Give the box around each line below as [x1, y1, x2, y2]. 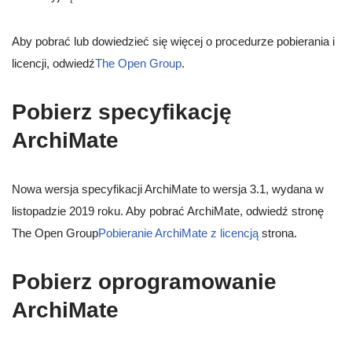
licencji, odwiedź [12, 57, 95, 71]
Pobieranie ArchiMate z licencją [98, 226, 258, 240]
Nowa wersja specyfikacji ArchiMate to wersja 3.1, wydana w [12, 182, 324, 196]
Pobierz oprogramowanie [12, 269, 277, 295]
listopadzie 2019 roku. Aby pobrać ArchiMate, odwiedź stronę [12, 204, 324, 218]
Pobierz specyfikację [12, 100, 232, 125]
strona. [258, 226, 297, 240]
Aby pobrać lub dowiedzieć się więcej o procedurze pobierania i [12, 35, 335, 49]
